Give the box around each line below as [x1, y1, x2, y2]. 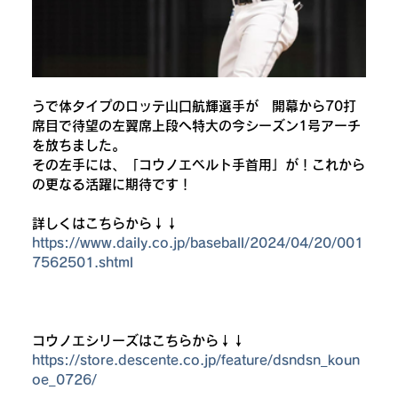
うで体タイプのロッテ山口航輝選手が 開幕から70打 [31, 99, 356, 113]
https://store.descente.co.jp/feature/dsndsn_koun [31, 354, 360, 367]
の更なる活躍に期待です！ [31, 178, 192, 191]
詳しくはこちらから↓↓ [31, 217, 179, 230]
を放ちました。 [31, 139, 125, 152]
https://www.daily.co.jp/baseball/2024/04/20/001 [31, 236, 363, 250]
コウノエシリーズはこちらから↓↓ [31, 334, 245, 347]
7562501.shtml [31, 256, 133, 269]
